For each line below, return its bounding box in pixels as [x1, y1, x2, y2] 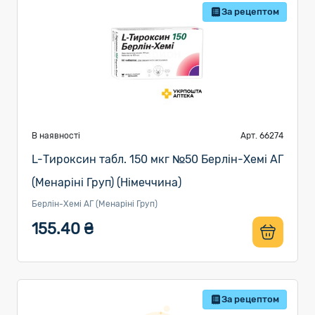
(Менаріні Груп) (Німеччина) [32, 176, 181, 189]
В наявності [32, 131, 80, 141]
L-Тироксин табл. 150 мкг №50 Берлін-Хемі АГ [32, 153, 283, 166]
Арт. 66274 [240, 131, 283, 141]
